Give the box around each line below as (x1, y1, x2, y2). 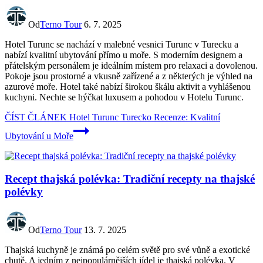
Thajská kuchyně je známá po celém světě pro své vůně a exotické (5, 244, 250, 255)
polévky (5, 186, 43, 198)
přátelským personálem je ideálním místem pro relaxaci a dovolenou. (5, 60, 258, 71)
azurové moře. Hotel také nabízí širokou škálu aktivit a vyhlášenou (5, 82, 251, 92)
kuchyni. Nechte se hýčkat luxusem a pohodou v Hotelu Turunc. (5, 92, 244, 103)
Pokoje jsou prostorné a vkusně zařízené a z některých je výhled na (5, 71, 252, 82)
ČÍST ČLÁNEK (5, 112, 67, 123)
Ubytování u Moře (5, 131, 73, 141)
